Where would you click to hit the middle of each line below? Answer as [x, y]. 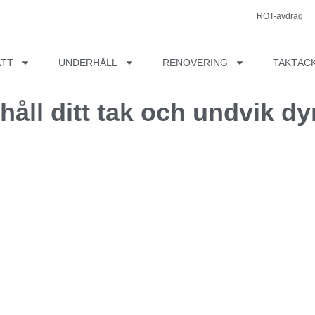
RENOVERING [195, 63]
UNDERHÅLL [88, 63]
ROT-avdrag [280, 16]
